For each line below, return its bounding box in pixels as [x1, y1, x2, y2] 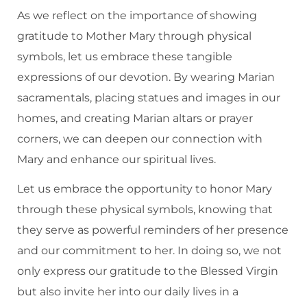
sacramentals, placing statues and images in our [17, 91, 280, 105]
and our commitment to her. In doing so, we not [17, 244, 282, 258]
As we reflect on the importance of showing [17, 9, 257, 23]
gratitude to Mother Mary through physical [17, 29, 251, 43]
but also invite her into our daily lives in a [17, 285, 238, 299]
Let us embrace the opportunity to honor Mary [17, 182, 272, 196]
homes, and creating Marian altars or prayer [17, 112, 253, 125]
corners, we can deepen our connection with [17, 132, 262, 146]
